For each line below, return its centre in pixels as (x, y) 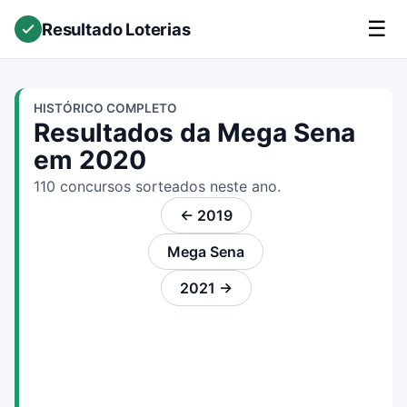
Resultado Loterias (116, 29)
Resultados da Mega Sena (194, 133)
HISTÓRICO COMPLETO (105, 108)
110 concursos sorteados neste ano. (157, 186)
